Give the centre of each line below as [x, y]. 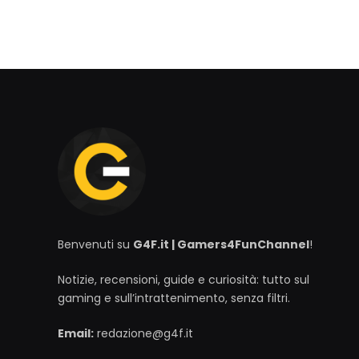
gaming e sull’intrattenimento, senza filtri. [174, 298]
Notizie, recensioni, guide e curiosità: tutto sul [184, 279]
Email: [76, 333]
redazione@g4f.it [143, 333]
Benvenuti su [95, 244]
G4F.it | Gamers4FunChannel [221, 244]
